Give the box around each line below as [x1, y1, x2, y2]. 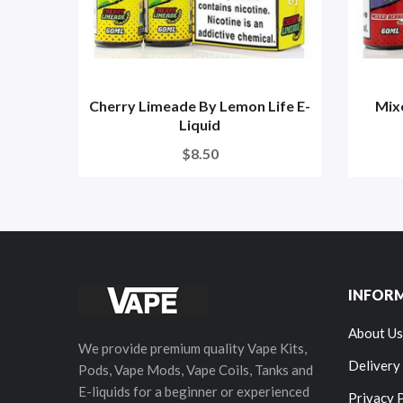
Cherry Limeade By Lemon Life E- [89, 97, 310, 114]
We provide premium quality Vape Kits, [78, 340, 307, 356]
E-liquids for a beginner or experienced [78, 383, 309, 399]
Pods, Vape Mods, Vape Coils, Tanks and [78, 362, 313, 378]
